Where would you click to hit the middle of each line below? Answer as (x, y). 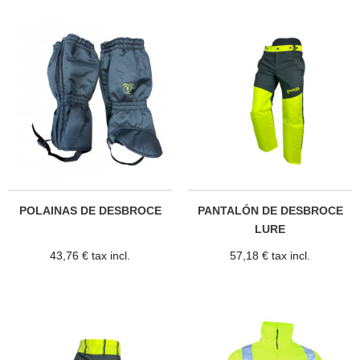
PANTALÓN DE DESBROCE (270, 210)
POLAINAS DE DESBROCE (90, 210)
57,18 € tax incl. (270, 256)
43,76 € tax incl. (90, 256)
